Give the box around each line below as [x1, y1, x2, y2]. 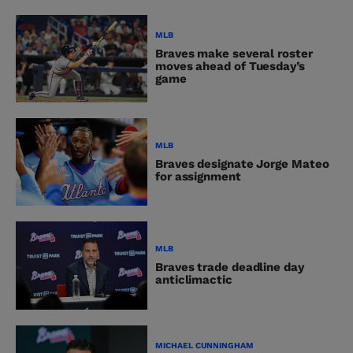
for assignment [155, 169, 241, 184]
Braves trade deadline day [155, 259, 304, 274]
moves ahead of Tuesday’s [155, 59, 305, 74]
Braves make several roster [155, 46, 313, 61]
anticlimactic [155, 272, 232, 287]
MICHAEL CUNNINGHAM [155, 340, 254, 351]
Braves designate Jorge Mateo [155, 156, 329, 171]
